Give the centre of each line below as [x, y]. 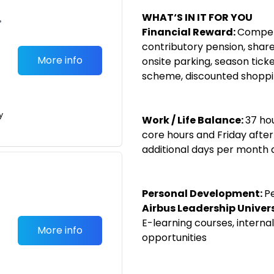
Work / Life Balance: [193, 120]
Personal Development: [203, 194]
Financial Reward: [190, 32]
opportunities [174, 238]
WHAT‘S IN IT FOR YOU [197, 17]
